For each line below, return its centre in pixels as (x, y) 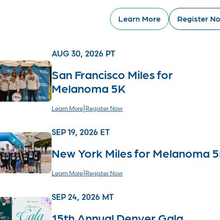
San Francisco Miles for (112, 74)
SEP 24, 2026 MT (83, 197)
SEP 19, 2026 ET (81, 132)
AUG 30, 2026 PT (83, 53)
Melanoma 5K (89, 87)
